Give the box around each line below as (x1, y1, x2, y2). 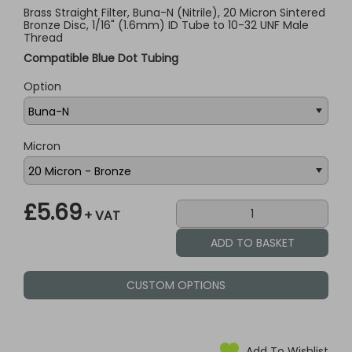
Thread (24, 30, 63, 46)
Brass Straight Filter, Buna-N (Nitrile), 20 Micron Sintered (24, 5, 325, 20)
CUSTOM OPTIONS (126, 277, 225, 293)
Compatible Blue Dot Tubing (24, 50, 178, 66)
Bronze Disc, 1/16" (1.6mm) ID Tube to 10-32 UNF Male (24, 17, 309, 33)
